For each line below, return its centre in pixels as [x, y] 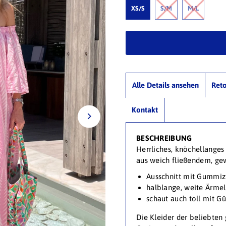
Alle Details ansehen [165, 85]
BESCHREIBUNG [164, 138]
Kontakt [145, 110]
